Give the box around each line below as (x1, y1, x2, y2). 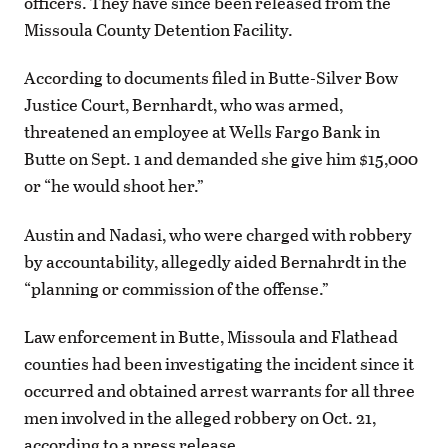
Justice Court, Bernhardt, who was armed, (24, 92, 343, 118)
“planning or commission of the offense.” (24, 275, 329, 301)
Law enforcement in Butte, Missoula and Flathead (24, 323, 398, 349)
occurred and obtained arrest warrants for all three (24, 377, 415, 403)
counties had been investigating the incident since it (24, 350, 414, 376)
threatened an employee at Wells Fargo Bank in (24, 119, 380, 145)
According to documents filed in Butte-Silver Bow (24, 65, 398, 91)
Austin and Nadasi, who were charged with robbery (24, 221, 412, 247)
